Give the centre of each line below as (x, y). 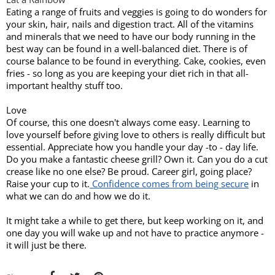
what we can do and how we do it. (79, 196)
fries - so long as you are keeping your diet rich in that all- (127, 73)
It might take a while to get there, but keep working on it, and (135, 221)
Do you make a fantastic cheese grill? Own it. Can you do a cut (137, 159)
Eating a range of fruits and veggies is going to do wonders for (137, 12)
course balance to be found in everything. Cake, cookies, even (136, 61)
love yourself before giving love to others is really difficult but (136, 135)
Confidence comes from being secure (169, 184)
